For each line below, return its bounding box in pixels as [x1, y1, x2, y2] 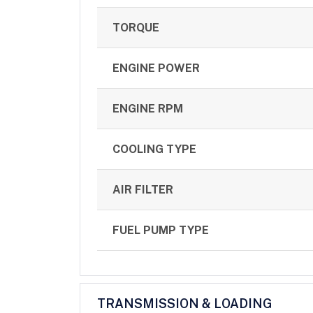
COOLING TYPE [112, 143, 197, 156]
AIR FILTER [112, 183, 174, 197]
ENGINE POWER [112, 61, 201, 75]
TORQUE [112, 21, 160, 35]
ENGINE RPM [112, 102, 184, 116]
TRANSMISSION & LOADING [97, 296, 272, 311]
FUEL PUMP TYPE [112, 224, 210, 238]
